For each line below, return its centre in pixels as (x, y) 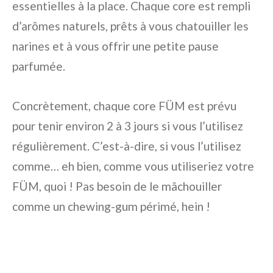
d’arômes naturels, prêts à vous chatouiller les (130, 26)
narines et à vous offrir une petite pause (115, 46)
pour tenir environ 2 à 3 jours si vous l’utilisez (128, 126)
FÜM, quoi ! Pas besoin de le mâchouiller (117, 186)
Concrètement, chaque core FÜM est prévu (124, 106)
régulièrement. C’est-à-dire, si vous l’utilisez (127, 146)
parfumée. (39, 66)
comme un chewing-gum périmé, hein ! (111, 207)
